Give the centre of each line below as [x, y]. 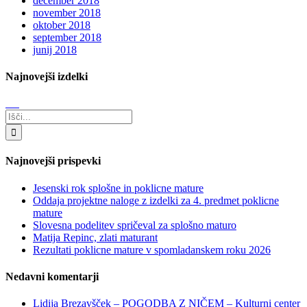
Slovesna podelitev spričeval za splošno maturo [135, 225]
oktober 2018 [62, 25]
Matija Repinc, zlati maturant [95, 237]
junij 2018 [55, 49]
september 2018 [67, 37]
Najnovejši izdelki [47, 76]
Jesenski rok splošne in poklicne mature [118, 188]
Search [20, 115]
